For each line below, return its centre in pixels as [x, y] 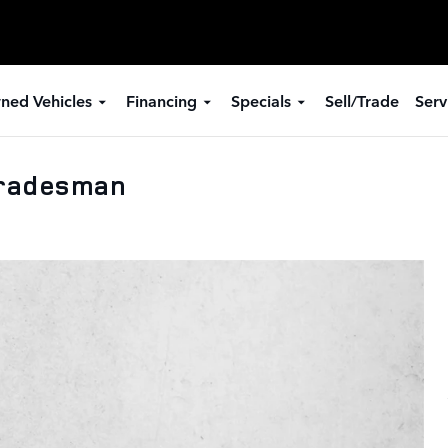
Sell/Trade [361, 100]
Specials [260, 100]
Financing [161, 100]
